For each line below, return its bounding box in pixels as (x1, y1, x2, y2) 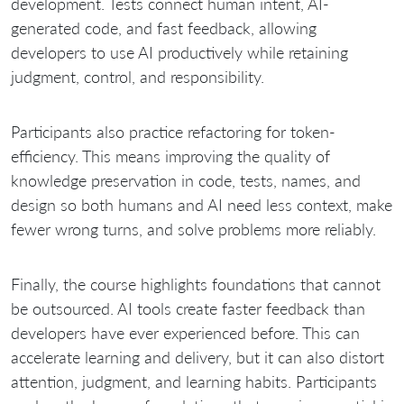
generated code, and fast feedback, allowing (11, 17, 317, 38)
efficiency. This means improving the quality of (11, 145, 330, 166)
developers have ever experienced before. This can (11, 322, 360, 343)
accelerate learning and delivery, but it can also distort (11, 346, 384, 367)
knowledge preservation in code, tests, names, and (11, 170, 361, 190)
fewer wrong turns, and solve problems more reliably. (11, 218, 376, 239)
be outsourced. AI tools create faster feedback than (11, 298, 365, 318)
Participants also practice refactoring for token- (11, 121, 335, 142)
